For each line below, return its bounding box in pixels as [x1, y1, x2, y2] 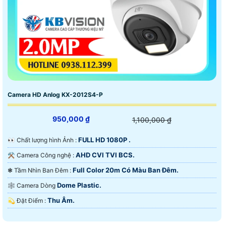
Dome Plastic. [57, 181, 101, 189]
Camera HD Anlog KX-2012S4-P [8, 90, 103, 98]
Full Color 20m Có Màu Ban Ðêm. [73, 165, 179, 174]
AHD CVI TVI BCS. [76, 150, 135, 159]
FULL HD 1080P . [78, 135, 131, 144]
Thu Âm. [47, 196, 75, 204]
